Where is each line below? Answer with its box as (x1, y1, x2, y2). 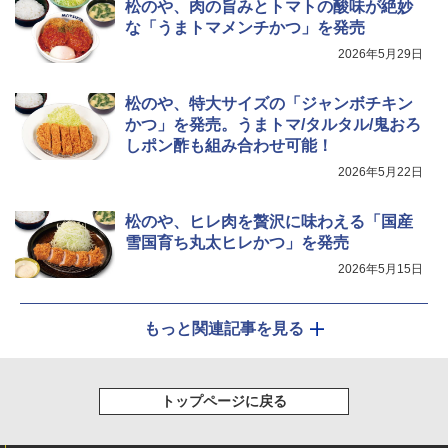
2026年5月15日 (338, 262, 423, 277)
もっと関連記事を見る (144, 320, 304, 338)
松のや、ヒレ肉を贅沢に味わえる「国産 (125, 213, 413, 231)
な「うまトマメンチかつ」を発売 (125, 19, 365, 37)
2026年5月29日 (338, 47, 423, 62)
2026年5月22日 (338, 165, 423, 180)
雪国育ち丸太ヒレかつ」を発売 (125, 234, 349, 252)
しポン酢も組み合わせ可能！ (125, 137, 333, 155)
